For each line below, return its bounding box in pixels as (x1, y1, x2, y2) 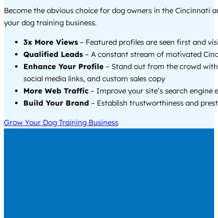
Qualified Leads (23, 49, 85, 59)
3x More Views (23, 37, 78, 47)
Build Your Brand (23, 98, 89, 108)
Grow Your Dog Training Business (4, 117, 118, 127)
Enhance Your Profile (23, 61, 104, 71)
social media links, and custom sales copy (23, 73, 165, 83)
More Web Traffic (23, 86, 89, 95)
